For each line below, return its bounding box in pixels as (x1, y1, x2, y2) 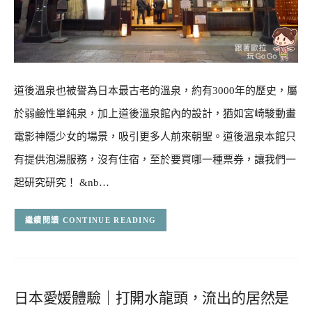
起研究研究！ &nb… (14, 176, 109, 188)
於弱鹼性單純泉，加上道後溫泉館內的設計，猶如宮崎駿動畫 (14, 107, 296, 119)
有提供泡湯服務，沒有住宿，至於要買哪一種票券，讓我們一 (14, 153, 296, 165)
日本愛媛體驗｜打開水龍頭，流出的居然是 (14, 289, 290, 306)
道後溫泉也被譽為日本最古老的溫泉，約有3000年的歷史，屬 (14, 84, 297, 96)
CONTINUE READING (62, 216, 157, 225)
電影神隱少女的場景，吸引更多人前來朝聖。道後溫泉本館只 (14, 130, 296, 142)
